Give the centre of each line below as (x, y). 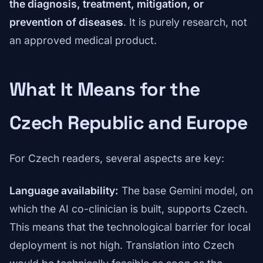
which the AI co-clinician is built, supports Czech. (129, 209)
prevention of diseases (66, 22)
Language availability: (64, 191)
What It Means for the (105, 90)
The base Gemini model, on (186, 191)
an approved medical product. (83, 41)
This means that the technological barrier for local (130, 227)
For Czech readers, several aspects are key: (117, 159)
